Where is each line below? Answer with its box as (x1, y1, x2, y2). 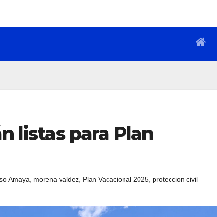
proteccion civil (153, 175, 198, 183)
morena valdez (33, 175, 79, 183)
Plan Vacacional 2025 (83, 175, 149, 183)
